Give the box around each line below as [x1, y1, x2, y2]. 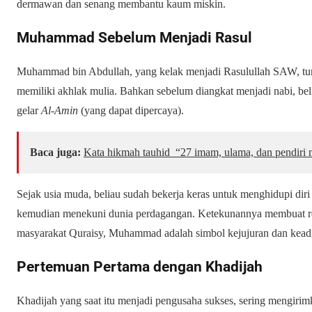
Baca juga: [30, 146, 81, 158]
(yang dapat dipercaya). [78, 104, 184, 116]
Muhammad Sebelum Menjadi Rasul [17, 29, 252, 46]
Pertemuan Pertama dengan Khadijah [17, 258, 263, 275]
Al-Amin [41, 104, 78, 116]
